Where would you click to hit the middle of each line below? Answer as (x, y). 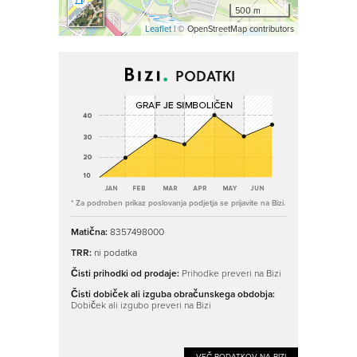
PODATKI (203, 76)
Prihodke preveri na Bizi (231, 273)
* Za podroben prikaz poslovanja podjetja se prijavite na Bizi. (178, 203)
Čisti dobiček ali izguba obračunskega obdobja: (173, 294)
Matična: (90, 232)
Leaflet (158, 29)
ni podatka (116, 252)
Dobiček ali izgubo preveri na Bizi (141, 305)
